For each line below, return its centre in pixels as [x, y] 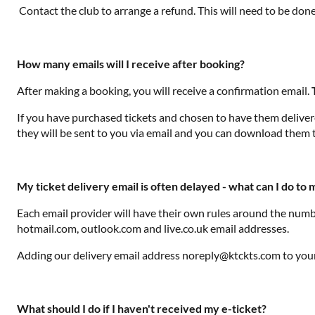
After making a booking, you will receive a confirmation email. [164, 90]
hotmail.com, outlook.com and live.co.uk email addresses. [153, 228]
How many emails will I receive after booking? [131, 64]
